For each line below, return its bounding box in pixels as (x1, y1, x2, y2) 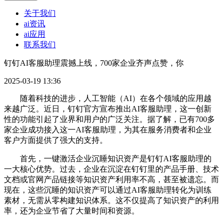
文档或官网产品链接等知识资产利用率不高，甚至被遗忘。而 (4, 175, 219, 184)
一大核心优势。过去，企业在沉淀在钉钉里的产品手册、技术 (4, 165, 219, 174)
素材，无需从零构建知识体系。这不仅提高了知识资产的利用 (4, 196, 219, 205)
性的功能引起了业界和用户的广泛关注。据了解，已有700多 (4, 115, 215, 124)
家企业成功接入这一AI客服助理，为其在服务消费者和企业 (4, 125, 212, 134)
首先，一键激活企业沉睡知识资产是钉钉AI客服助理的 (4, 154, 212, 163)
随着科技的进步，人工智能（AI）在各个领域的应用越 (4, 94, 212, 103)
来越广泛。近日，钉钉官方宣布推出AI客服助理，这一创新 (4, 105, 212, 113)
